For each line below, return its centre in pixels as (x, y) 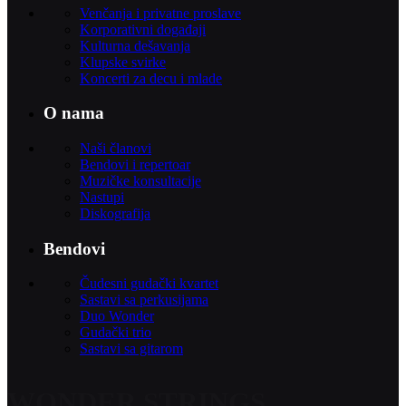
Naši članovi (116, 148)
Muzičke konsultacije (140, 180)
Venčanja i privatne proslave (160, 13)
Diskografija (115, 213)
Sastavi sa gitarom (131, 349)
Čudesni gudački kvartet (149, 284)
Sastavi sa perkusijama (144, 300)
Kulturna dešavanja (135, 45)
